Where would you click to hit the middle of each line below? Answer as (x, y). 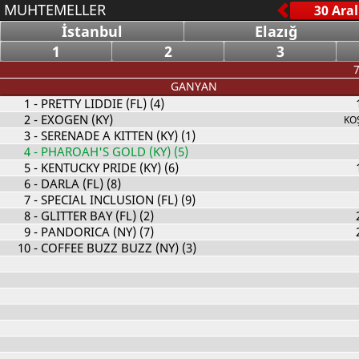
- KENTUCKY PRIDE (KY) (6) (104, 167)
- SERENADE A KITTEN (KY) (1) (113, 135)
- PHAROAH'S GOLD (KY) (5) (109, 151)
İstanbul (92, 31)
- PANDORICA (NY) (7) (92, 232)
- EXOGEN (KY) (71, 119)
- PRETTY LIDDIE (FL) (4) (97, 103)
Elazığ (276, 31)
